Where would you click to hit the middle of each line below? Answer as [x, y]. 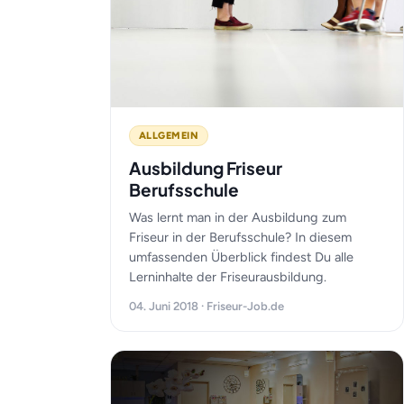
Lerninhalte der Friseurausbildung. [228, 277]
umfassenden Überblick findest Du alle [241, 257]
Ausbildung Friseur [206, 168]
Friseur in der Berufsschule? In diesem [240, 237]
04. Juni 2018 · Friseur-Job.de [207, 306]
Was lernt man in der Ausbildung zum [238, 217]
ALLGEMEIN [169, 136]
